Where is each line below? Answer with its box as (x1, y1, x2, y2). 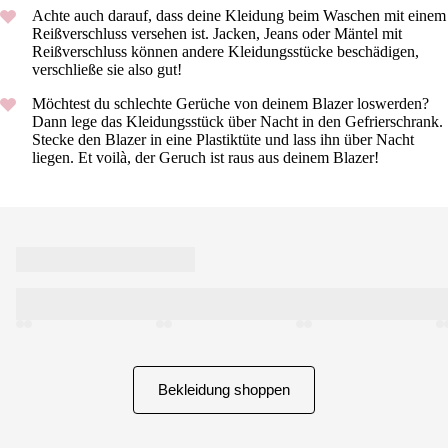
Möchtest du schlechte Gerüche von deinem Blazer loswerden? (32, 95, 429, 113)
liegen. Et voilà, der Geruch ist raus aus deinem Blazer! (32, 149, 383, 167)
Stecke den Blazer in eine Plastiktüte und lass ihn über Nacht (32, 131, 414, 149)
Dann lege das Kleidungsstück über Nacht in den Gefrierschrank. (32, 113, 443, 131)
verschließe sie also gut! (32, 61, 186, 79)
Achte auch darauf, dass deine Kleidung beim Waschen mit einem (32, 7, 446, 25)
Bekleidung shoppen (158, 382, 290, 399)
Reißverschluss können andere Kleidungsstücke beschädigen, (32, 43, 419, 61)
